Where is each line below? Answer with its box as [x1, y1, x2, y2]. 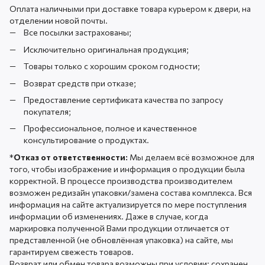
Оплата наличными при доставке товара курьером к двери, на [9, 4, 251, 14]
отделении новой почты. [9, 15, 108, 26]
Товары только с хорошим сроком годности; [24, 61, 200, 72]
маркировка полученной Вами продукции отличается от [9, 222, 230, 233]
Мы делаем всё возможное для [128, 151, 254, 162]
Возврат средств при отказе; [24, 77, 136, 88]
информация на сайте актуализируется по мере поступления [9, 199, 247, 209]
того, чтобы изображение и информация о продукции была [9, 163, 245, 174]
